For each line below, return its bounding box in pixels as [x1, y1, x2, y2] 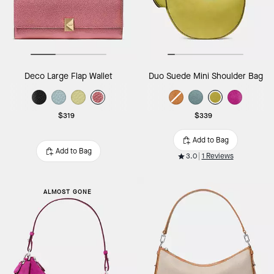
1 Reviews [201, 151, 234, 161]
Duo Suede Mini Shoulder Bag [148, 70, 263, 83]
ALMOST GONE [43, 188, 92, 196]
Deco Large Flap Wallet [24, 70, 113, 83]
